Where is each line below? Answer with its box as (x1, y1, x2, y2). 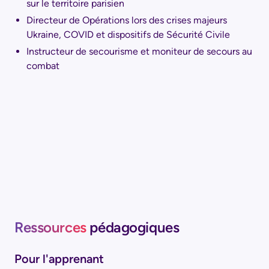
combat (26, 59, 59, 71)
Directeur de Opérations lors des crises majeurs (26, 14, 227, 26)
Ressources (14, 218, 90, 236)
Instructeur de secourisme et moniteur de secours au (26, 45, 252, 57)
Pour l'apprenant (14, 251, 104, 266)
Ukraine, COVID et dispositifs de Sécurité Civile (26, 28, 230, 40)
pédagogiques (89, 218, 180, 236)
